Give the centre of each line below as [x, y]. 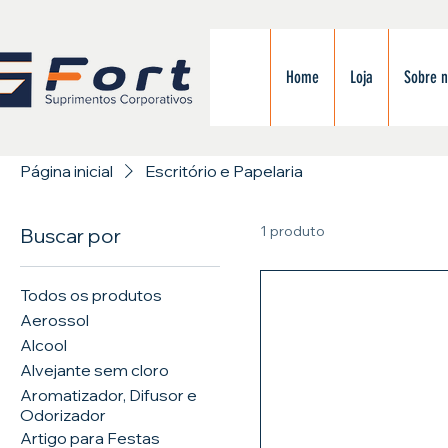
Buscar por [70, 236]
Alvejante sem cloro [94, 370]
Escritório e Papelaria [224, 171]
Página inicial [66, 171]
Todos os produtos [91, 295]
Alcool [43, 345]
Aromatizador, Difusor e [108, 395]
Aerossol [54, 320]
